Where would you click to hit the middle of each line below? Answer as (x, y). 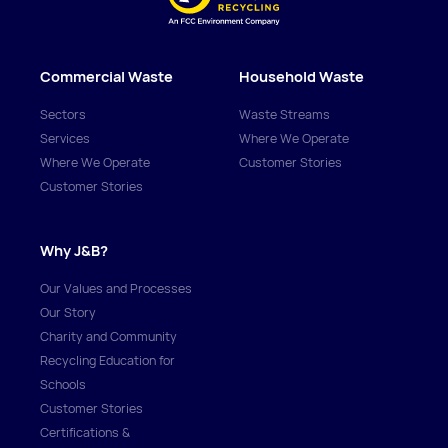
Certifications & (85, 432)
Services (65, 138)
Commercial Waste (106, 76)
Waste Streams (284, 114)
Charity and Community (108, 336)
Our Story (68, 312)
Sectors (63, 114)
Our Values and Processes (116, 288)
